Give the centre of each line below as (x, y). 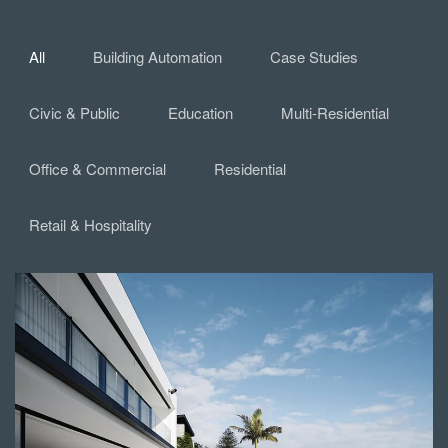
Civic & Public (74, 112)
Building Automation (157, 56)
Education (200, 112)
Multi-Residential (335, 112)
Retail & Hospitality (90, 224)
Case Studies (314, 56)
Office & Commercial (97, 168)
